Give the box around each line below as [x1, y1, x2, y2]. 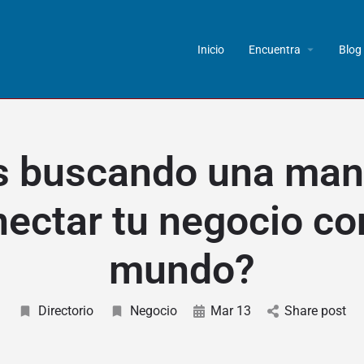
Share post [284, 303, 346, 318]
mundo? [109, 246, 255, 293]
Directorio [38, 303, 93, 318]
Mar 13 [210, 303, 251, 318]
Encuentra [249, 43, 301, 56]
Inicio [197, 43, 224, 56]
